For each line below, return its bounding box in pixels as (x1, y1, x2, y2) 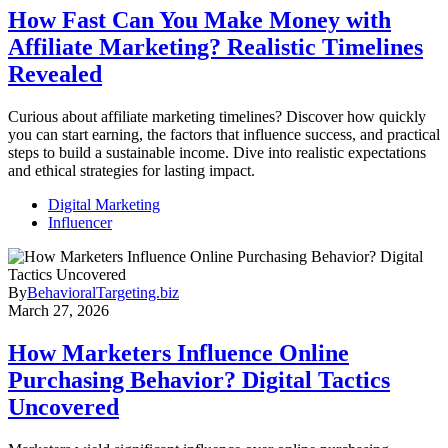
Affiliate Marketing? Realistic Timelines (8, 34, 423, 61)
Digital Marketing (48, 196, 160, 214)
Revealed (8, 61, 102, 88)
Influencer (48, 214, 112, 232)
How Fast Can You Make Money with (8, 7, 391, 34)
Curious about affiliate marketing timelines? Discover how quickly (8, 108, 426, 126)
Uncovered (8, 394, 119, 421)
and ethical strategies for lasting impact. (8, 162, 255, 180)
